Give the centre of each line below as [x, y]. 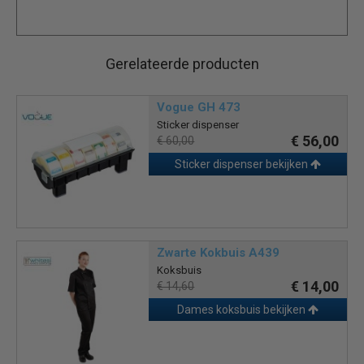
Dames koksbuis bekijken [243, 310]
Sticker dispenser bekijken [243, 164]
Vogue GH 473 [199, 107]
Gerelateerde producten [182, 63]
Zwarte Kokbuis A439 [219, 253]
